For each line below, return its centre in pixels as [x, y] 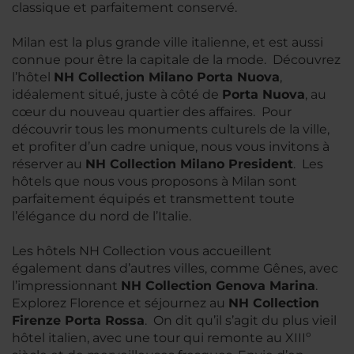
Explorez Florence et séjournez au [120, 303]
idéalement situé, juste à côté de [117, 94]
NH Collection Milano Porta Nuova [167, 77]
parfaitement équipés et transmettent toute [153, 199]
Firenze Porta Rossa [78, 320]
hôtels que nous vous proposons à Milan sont [154, 181]
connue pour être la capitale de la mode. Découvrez [176, 60]
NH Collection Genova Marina [218, 286]
